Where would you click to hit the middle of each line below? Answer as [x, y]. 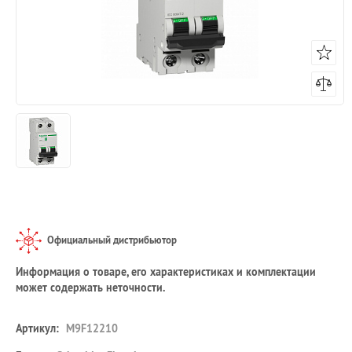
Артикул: [37, 328]
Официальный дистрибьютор [112, 240]
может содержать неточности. [90, 288]
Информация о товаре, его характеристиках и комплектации [166, 272]
